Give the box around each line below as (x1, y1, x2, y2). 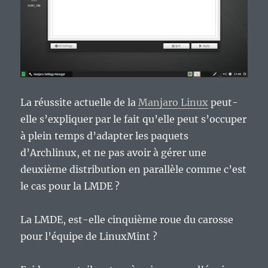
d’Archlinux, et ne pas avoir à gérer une (20, 146, 207, 159)
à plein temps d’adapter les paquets (20, 129, 189, 142)
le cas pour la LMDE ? (20, 179, 120, 192)
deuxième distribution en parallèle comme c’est (20, 163, 247, 175)
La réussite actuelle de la (20, 96, 139, 108)
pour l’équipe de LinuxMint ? (20, 230, 158, 242)
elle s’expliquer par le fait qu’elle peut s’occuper (20, 112, 247, 125)
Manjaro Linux (138, 96, 209, 108)
